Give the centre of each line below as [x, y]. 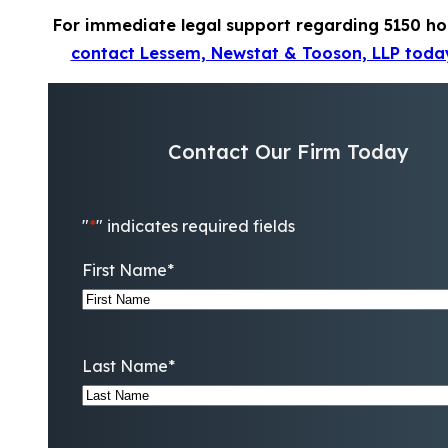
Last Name [124, 366]
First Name [124, 270]
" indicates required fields [195, 226]
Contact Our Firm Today [288, 151]
